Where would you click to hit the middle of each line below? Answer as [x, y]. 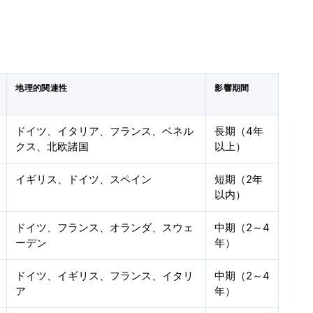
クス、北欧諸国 [52, 146]
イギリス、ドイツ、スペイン [84, 179]
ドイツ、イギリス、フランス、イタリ [105, 276]
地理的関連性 [42, 88]
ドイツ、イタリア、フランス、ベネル [105, 131]
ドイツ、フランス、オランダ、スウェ [105, 227]
